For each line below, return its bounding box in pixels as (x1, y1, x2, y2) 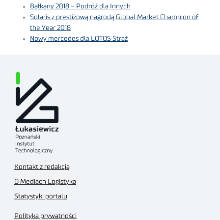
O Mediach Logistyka (14, 178, 76, 185)
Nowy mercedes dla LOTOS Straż (30, 35, 128, 43)
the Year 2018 (30, 25, 71, 32)
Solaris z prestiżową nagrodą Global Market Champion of (30, 14, 199, 21)
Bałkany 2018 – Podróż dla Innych (30, 3, 131, 10)
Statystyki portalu (14, 192, 67, 200)
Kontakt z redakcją (14, 163, 70, 170)
